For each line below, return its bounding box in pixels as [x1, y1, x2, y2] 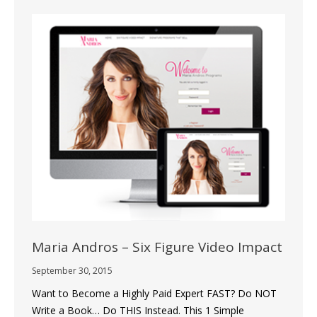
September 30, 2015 [32, 264, 113, 277]
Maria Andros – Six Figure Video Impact [32, 237, 282, 256]
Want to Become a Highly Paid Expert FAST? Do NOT [32, 286, 277, 300]
